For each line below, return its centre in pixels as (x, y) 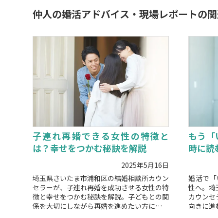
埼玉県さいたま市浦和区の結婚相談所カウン (101, 178)
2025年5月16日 (145, 165)
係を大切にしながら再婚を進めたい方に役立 (101, 206)
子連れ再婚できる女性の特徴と (101, 136)
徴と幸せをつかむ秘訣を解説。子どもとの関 (101, 197)
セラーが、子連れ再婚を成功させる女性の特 (101, 188)
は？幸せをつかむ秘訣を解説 (90, 148)
